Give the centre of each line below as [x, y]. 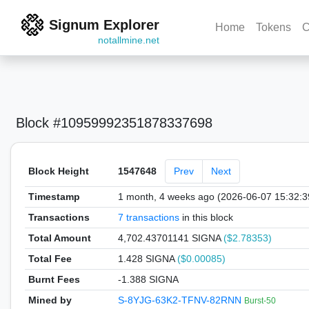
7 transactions [148, 217]
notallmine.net [129, 40]
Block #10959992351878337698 [114, 123]
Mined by [50, 300]
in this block [206, 217]
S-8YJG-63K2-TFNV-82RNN [181, 300]
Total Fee [50, 259]
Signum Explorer [104, 25]
